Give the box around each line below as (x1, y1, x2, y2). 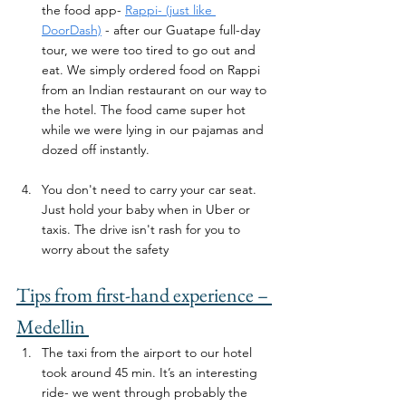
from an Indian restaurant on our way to (42, 81, 270, 98)
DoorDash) (42, 21, 101, 38)
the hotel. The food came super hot (42, 101, 249, 118)
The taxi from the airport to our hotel (42, 343, 256, 361)
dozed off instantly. (42, 140, 150, 158)
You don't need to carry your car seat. (42, 180, 260, 198)
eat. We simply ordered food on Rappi (42, 61, 264, 78)
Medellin (16, 313, 89, 340)
